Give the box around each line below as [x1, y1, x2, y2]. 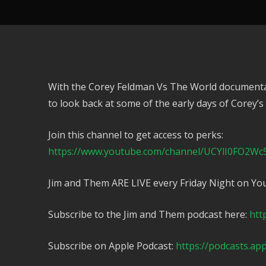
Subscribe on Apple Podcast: [47, 239, 176, 252]
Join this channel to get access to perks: [47, 128, 223, 141]
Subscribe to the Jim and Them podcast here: [47, 207, 249, 221]
